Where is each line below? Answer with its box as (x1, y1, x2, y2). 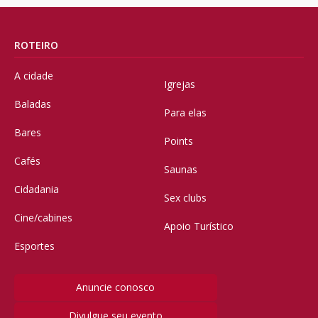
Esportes (14, 239, 55, 253)
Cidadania (14, 182, 59, 196)
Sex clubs (164, 191, 207, 204)
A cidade (14, 69, 53, 82)
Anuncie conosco (76, 280, 155, 294)
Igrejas (164, 77, 195, 91)
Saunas (164, 163, 197, 176)
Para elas (164, 106, 207, 119)
